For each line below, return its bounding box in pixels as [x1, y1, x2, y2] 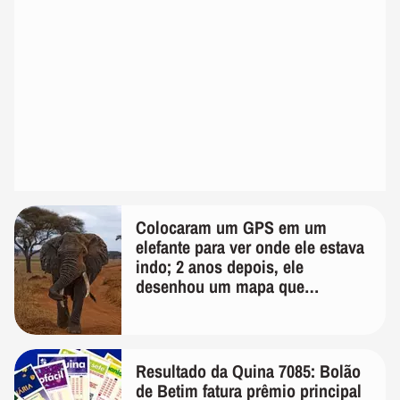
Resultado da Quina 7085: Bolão [136, 358, 361, 383]
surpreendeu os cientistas [136, 293, 316, 318]
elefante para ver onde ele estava [136, 234, 364, 259]
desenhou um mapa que [136, 273, 304, 298]
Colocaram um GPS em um [136, 214, 327, 239]
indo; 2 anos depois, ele [136, 254, 304, 279]
